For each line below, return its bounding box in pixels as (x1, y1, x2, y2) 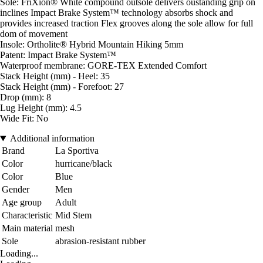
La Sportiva (55, 146, 99, 156)
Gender (2, 184, 29, 195)
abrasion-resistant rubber (55, 236, 146, 247)
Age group (2, 197, 42, 208)
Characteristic (2, 210, 52, 221)
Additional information (9, 133, 95, 144)
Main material (2, 223, 53, 234)
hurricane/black (55, 159, 112, 169)
